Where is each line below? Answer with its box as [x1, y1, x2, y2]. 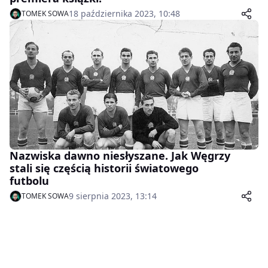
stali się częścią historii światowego [10, 161, 199, 176]
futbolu [10, 173, 49, 188]
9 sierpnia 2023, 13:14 [69, 190, 157, 202]
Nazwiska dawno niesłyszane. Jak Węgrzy [10, 148, 230, 163]
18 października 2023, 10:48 [69, 7, 180, 19]
